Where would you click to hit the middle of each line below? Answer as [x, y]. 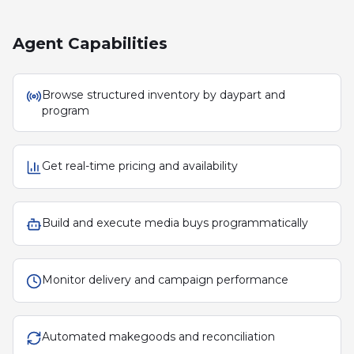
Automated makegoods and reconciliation [158, 337]
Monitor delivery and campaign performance [165, 280]
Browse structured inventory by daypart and [164, 95]
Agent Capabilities [90, 43]
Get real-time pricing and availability [140, 166]
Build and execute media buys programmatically [175, 223]
